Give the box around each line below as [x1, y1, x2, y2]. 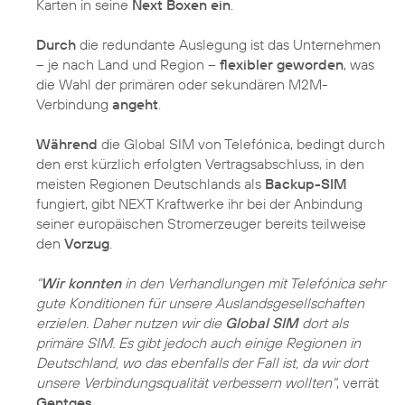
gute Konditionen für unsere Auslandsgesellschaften [36, 294, 364, 313]
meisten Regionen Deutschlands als [36, 174, 265, 193]
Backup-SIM [265, 174, 347, 193]
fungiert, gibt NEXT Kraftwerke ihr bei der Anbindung [36, 194, 363, 213]
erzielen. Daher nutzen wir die [36, 314, 225, 333]
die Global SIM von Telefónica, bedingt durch [98, 135, 385, 154]
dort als [298, 314, 348, 333]
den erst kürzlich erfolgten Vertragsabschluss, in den [36, 155, 364, 174]
